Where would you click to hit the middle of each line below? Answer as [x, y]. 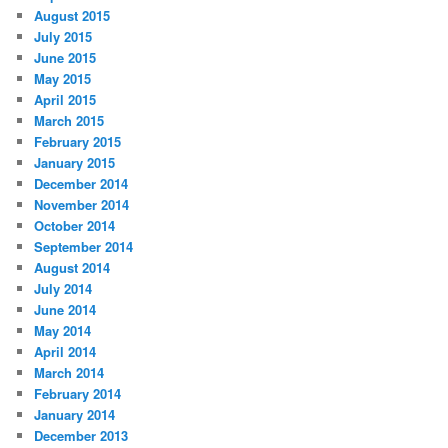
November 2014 [82, 205]
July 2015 [63, 37]
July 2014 [63, 289]
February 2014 [78, 394]
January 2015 [75, 163]
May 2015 [63, 79]
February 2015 [78, 142]
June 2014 [65, 310]
